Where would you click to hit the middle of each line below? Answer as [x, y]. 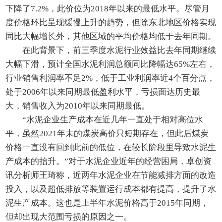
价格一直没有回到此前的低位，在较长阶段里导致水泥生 [111, 148]
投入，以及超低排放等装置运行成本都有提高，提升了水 [111, 189]
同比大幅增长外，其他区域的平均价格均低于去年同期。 [111, 37]
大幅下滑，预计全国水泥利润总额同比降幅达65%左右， [111, 64]
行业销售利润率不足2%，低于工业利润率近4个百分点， [111, 78]
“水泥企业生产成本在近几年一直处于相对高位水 [113, 120]
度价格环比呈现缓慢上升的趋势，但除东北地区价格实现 [111, 23]
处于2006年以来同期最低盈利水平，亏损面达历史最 [103, 92]
